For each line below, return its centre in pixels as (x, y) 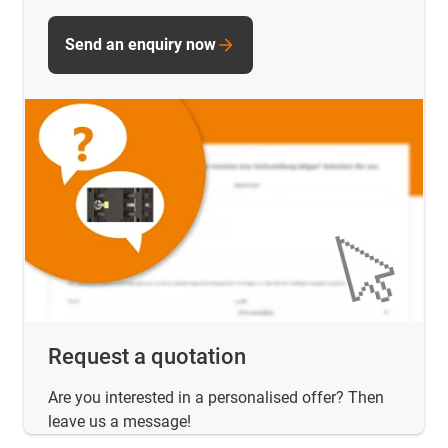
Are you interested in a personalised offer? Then (216, 398)
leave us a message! (119, 422)
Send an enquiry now (140, 44)
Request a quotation (147, 357)
